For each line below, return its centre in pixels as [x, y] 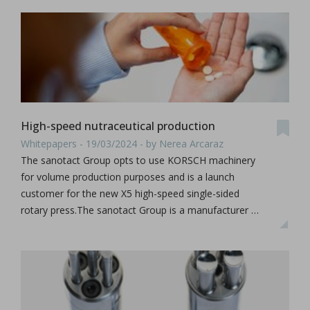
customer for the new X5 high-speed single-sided [130, 193]
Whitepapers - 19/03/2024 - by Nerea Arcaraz [122, 143]
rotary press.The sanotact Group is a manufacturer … [140, 210]
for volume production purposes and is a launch [128, 176]
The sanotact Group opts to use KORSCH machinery [138, 160]
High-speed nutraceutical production [118, 126]
